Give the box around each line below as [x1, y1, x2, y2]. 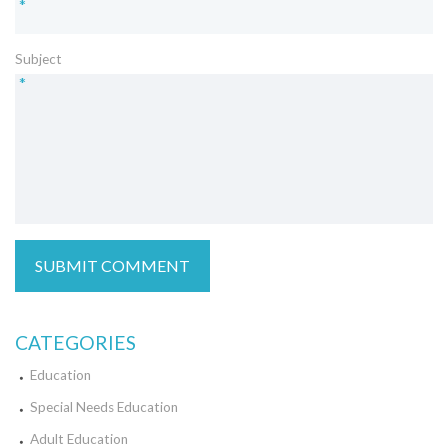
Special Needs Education [30, 399, 178, 416]
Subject [15, 51, 62, 68]
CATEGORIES [15, 331, 136, 355]
